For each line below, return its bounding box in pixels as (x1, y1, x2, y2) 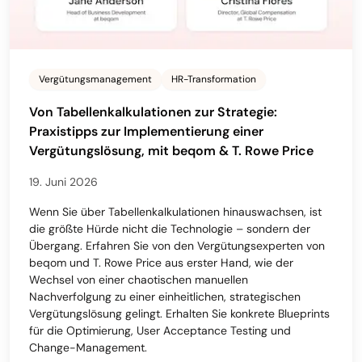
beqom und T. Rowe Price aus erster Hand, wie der (29, 255, 293, 270)
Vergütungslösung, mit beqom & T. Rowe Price (29, 141, 314, 159)
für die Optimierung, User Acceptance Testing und (29, 322, 291, 338)
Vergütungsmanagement (39, 72, 152, 86)
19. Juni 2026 (29, 174, 98, 189)
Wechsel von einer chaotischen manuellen (29, 271, 248, 287)
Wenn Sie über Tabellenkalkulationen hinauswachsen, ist (29, 204, 322, 219)
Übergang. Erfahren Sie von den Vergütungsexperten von (29, 238, 325, 253)
